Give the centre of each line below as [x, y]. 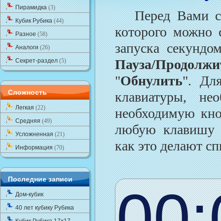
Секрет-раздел [37, 61]
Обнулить [151, 81]
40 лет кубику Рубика [45, 208]
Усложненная [35, 134]
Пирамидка [32, 7]
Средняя [29, 121]
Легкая [25, 108]
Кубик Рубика [35, 21]
